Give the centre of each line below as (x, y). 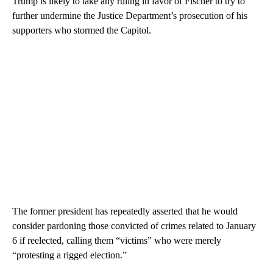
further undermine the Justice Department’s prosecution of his (130, 15)
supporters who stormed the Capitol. (82, 30)
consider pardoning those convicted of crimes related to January (134, 225)
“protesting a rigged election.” (69, 255)
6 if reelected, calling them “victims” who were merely (117, 240)
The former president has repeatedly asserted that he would (125, 211)
